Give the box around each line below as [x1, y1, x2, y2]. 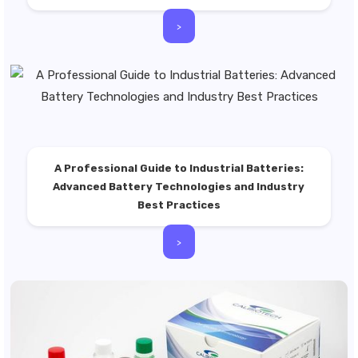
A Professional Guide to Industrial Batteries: [54, 162, 304, 174]
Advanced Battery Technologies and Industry [53, 181, 305, 193]
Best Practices [137, 199, 221, 211]
